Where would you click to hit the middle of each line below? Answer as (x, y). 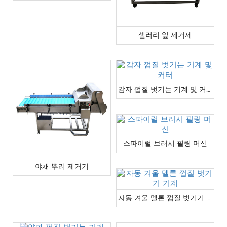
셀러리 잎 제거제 (165, 35)
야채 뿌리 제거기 (62, 166)
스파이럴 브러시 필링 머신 (165, 143)
